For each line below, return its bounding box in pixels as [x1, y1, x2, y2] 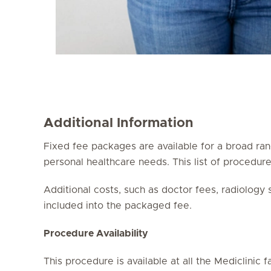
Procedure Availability [44, 229, 148, 238]
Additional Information [44, 117, 194, 130]
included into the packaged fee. [44, 201, 192, 211]
